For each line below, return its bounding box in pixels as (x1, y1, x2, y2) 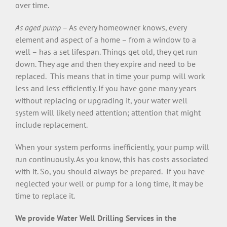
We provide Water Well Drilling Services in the (15, 212, 176, 223)
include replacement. (15, 119, 88, 130)
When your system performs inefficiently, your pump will (15, 141, 209, 152)
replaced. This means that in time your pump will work (15, 70, 205, 81)
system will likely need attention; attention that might (15, 107, 201, 118)
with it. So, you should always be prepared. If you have (15, 166, 205, 176)
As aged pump (15, 22, 61, 32)
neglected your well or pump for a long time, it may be (15, 178, 203, 188)
